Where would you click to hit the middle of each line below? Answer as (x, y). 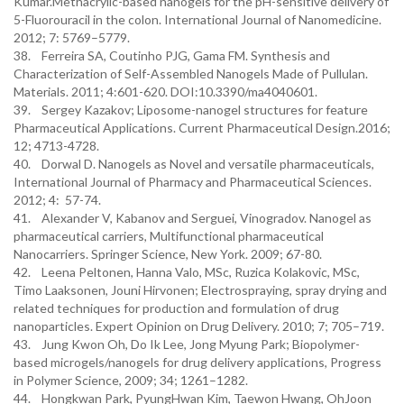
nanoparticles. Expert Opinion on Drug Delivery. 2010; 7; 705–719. (200, 326)
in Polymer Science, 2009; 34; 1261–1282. (131, 380)
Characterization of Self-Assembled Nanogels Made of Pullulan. (191, 73)
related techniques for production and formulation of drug (176, 308)
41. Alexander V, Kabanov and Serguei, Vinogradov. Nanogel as (193, 218)
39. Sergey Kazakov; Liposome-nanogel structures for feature (191, 110)
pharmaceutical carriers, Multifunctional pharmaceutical (169, 236)
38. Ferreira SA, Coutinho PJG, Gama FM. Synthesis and (172, 55)
